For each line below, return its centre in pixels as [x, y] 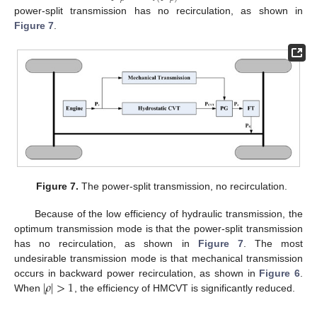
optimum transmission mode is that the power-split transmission [158, 228]
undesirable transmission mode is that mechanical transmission [158, 258]
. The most [273, 243]
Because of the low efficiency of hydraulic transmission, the [168, 213]
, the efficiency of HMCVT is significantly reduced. [184, 288]
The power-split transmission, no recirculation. [183, 186]
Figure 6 [280, 273]
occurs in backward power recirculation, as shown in [137, 273]
